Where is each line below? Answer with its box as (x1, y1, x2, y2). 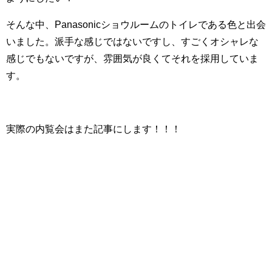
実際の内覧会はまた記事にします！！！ (6, 123, 181, 134)
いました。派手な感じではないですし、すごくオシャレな (6, 36, 259, 46)
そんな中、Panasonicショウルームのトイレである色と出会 (6, 19, 266, 29)
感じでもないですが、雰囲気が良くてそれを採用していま (6, 53, 259, 63)
